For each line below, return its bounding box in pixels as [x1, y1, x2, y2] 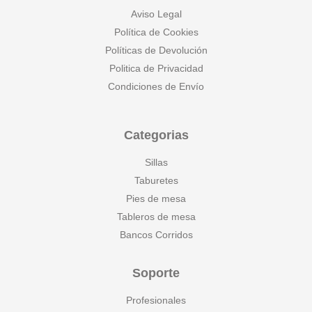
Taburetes [134, 174, 178, 186]
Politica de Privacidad [109, 62, 203, 74]
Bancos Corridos [119, 228, 193, 240]
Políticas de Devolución [104, 44, 208, 56]
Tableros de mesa [116, 210, 196, 222]
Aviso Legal [130, 8, 182, 19]
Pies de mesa [126, 192, 186, 204]
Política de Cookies [114, 26, 198, 38]
